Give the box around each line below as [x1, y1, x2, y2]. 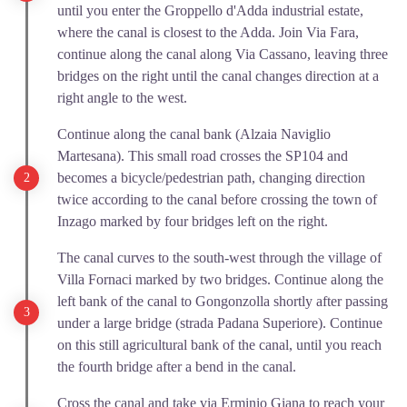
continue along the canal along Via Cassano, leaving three [57, 45, 388, 62]
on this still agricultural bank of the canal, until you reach [57, 336, 382, 352]
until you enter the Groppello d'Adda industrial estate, [57, 2, 363, 18]
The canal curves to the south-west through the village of [57, 249, 382, 265]
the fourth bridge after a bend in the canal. [57, 358, 296, 374]
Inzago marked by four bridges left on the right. [57, 213, 328, 229]
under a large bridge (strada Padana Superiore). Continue [57, 314, 382, 331]
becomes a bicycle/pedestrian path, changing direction [57, 169, 365, 185]
